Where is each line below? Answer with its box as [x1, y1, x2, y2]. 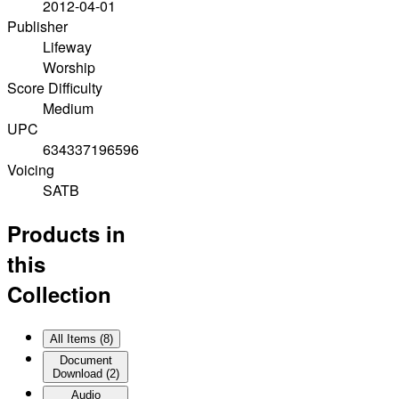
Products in [7, 218, 126, 249]
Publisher [7, 16, 68, 37]
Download [52, 367, 102, 381]
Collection [7, 279, 111, 310]
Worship [43, 57, 95, 78]
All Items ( [50, 332, 103, 346]
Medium [43, 98, 94, 119]
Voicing [7, 159, 54, 181]
